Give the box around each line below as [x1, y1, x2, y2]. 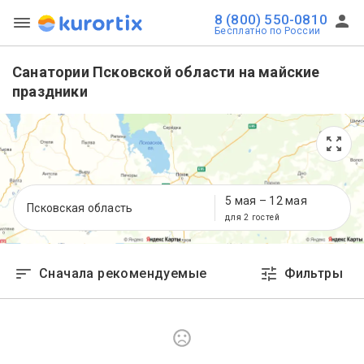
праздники [12, 83, 88, 100]
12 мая [269, 193, 307, 207]
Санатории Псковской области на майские [12, 63, 320, 80]
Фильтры [284, 266, 343, 281]
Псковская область [27, 201, 133, 214]
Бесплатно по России [214, 25, 321, 37]
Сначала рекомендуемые [39, 266, 207, 281]
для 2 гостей [225, 212, 280, 222]
